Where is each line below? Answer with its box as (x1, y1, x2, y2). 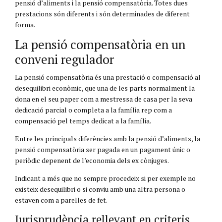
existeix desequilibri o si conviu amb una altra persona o (15, 184, 185, 194)
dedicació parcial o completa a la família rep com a (15, 105, 172, 114)
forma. (15, 19, 35, 29)
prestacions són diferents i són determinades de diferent (15, 8, 190, 18)
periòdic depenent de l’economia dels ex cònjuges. (15, 155, 169, 165)
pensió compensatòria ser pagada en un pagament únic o (15, 144, 190, 154)
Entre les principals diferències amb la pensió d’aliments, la (15, 133, 200, 143)
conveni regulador (15, 51, 114, 67)
